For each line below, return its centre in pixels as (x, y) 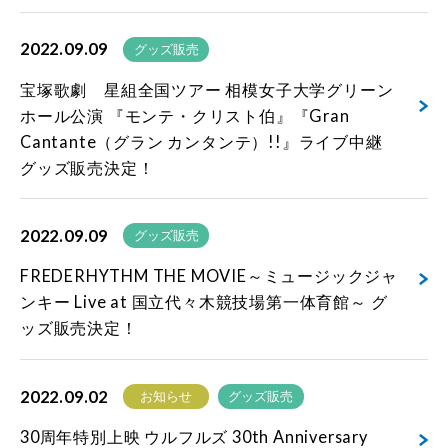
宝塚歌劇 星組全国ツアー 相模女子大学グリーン (207, 89)
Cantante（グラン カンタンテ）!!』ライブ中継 (201, 141)
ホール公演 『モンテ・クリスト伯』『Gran (185, 115)
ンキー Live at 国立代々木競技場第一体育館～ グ (204, 302)
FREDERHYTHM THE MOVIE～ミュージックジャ (209, 276)
